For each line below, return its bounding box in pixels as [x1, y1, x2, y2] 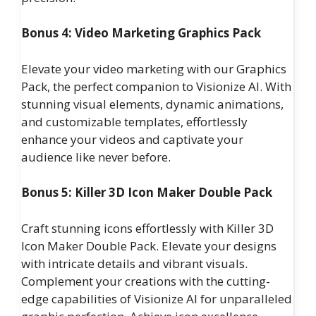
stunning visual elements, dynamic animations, [21, 95, 284, 112]
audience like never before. [21, 148, 171, 165]
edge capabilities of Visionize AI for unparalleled [21, 290, 292, 307]
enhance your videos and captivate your [21, 130, 243, 147]
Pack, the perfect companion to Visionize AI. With [21, 78, 291, 95]
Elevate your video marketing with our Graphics [21, 60, 286, 77]
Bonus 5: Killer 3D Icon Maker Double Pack [21, 184, 272, 201]
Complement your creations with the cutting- [21, 272, 270, 289]
